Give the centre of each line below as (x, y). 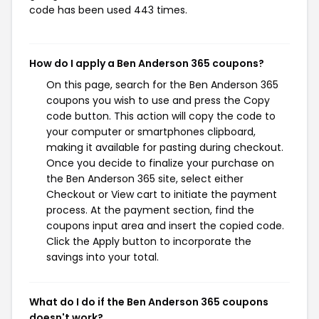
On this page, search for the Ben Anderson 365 (162, 85)
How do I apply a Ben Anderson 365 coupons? (147, 63)
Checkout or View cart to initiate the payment (162, 194)
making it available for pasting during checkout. (165, 147)
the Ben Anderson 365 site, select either (145, 179)
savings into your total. (103, 257)
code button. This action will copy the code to (161, 116)
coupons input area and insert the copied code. (165, 226)
